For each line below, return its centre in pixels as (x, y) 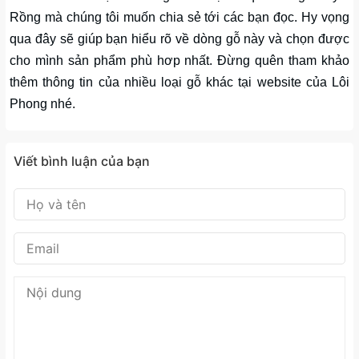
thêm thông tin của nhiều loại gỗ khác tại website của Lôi (179, 82)
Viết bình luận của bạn (82, 161)
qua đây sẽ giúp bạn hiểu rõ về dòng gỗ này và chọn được (179, 38)
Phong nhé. (42, 103)
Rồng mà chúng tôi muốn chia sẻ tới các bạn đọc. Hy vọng (179, 17)
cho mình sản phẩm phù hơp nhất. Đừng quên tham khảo (179, 60)
